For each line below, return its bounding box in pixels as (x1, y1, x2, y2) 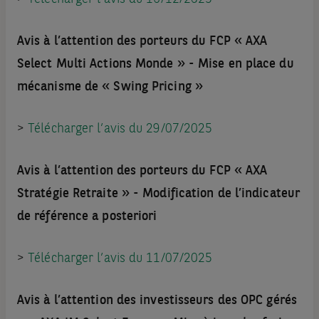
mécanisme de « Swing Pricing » (16, 80, 203, 94)
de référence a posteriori (16, 210, 157, 224)
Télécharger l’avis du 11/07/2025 (28, 252, 213, 266)
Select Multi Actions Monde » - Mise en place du (16, 58, 294, 71)
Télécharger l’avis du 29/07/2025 (28, 122, 213, 136)
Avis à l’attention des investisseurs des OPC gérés (16, 294, 297, 308)
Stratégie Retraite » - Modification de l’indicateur (16, 187, 300, 201)
